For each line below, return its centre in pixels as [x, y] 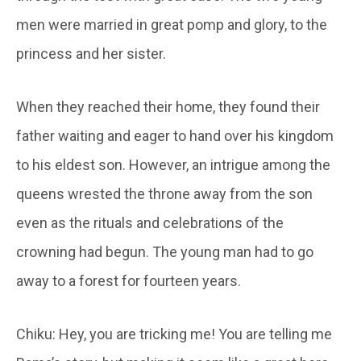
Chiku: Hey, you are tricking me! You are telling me [174, 334]
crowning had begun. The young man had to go [165, 251]
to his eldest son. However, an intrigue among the [173, 164]
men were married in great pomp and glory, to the [172, 24]
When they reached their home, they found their [168, 106]
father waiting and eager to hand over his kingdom [175, 135]
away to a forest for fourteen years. [129, 280]
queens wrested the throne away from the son [164, 193]
